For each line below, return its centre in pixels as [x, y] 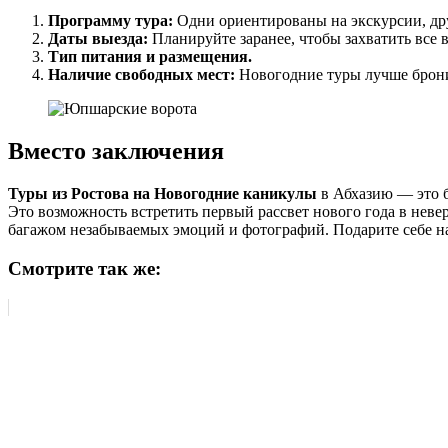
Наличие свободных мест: [141, 75]
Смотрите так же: [84, 268]
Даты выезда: [98, 39]
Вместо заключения [116, 151]
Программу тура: [110, 21]
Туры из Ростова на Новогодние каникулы [162, 194]
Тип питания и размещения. [150, 57]
